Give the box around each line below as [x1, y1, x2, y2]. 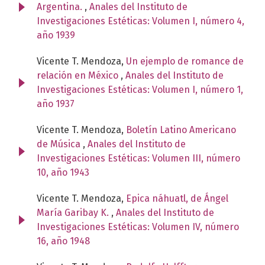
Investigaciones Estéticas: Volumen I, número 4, [37, 15, 244, 27]
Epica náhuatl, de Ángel [126, 192, 228, 204]
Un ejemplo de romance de [126, 55, 244, 67]
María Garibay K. [37, 206, 111, 218]
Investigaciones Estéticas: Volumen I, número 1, [37, 83, 243, 95]
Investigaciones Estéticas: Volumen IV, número [37, 221, 239, 232]
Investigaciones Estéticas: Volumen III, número [37, 152, 240, 164]
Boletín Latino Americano [126, 124, 236, 135]
